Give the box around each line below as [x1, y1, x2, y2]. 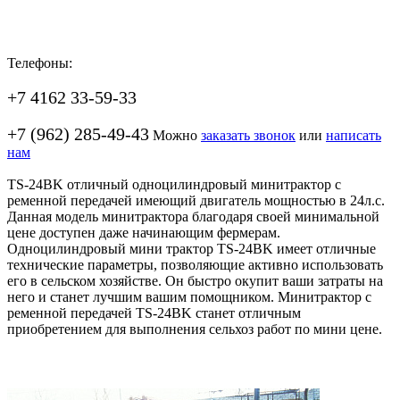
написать [326, 128, 381, 143]
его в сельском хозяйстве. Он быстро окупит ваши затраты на [7, 273, 383, 288]
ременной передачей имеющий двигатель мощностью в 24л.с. [7, 193, 385, 208]
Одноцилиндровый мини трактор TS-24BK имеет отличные [7, 241, 376, 256]
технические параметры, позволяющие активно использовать [7, 257, 383, 272]
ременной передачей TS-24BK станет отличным [7, 305, 301, 321]
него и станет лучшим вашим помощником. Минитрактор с [7, 289, 371, 304]
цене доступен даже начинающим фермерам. [7, 225, 280, 240]
